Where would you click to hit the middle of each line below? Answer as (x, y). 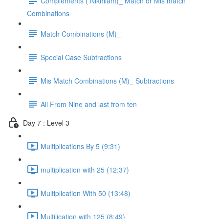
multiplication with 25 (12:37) (85, 169)
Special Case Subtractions (81, 57)
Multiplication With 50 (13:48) (86, 193)
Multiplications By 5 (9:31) (80, 146)
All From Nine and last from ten (89, 104)
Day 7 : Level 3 (46, 122)
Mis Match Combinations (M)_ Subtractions (107, 80)
